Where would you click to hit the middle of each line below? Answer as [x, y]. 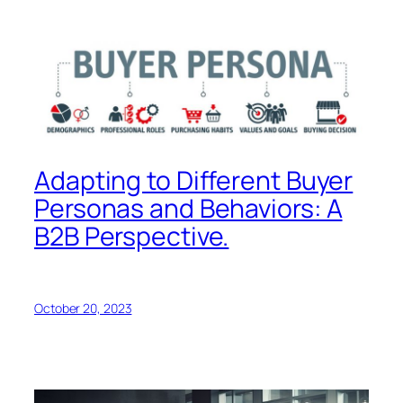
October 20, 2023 [83, 308]
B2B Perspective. [132, 237]
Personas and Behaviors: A [188, 209]
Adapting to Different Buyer [194, 181]
